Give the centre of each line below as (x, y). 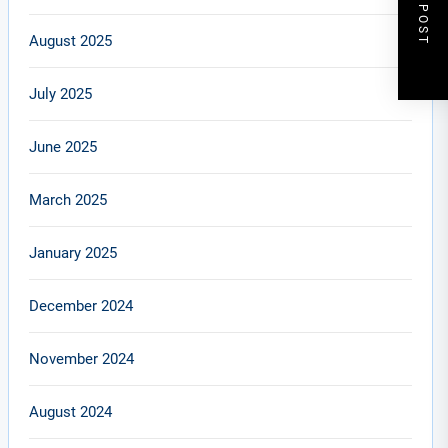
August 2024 (71, 412)
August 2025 (71, 41)
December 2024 (81, 306)
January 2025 (73, 253)
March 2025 (68, 200)
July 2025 (61, 94)
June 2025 (63, 147)
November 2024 (82, 359)
